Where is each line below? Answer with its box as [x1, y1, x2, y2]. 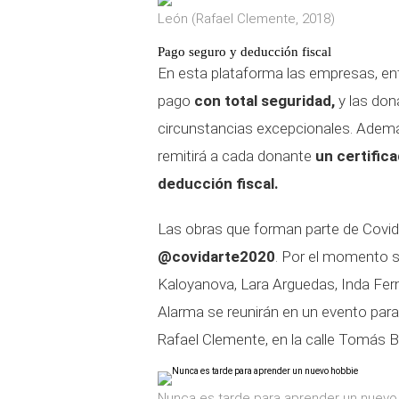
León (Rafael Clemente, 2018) [158, 11, 335, 27]
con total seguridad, [194, 92, 335, 110]
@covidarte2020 [158, 248, 275, 265]
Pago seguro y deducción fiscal [158, 45, 331, 59]
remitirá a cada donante [158, 147, 315, 165]
